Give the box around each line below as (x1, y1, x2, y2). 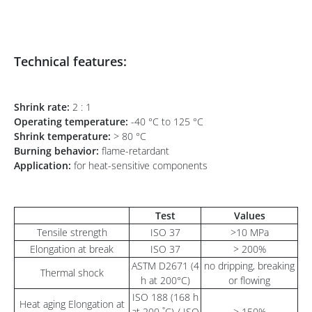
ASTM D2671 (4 (131, 259, 199, 272)
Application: (14, 159, 74, 172)
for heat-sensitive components (74, 159, 208, 172)
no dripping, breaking (204, 259, 295, 272)
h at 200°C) (140, 274, 190, 287)
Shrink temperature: (14, 130, 114, 143)
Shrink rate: (14, 100, 72, 114)
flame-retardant (102, 144, 169, 157)
